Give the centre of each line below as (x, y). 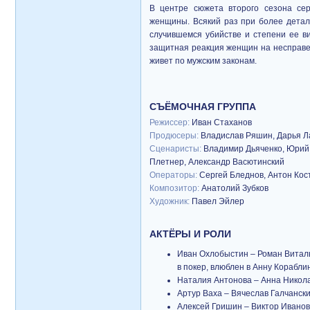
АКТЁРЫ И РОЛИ (190, 234)
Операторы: (174, 175)
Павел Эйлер (218, 201)
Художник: (171, 201)
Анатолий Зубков (235, 188)
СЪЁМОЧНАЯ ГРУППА (203, 107)
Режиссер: (171, 122)
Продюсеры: (175, 136)
